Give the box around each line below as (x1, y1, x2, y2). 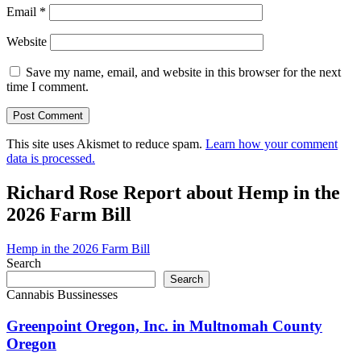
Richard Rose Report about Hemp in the (6, 181, 340, 203)
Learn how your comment (205, 137, 338, 151)
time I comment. (6, 80, 89, 94)
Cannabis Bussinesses (6, 287, 118, 301)
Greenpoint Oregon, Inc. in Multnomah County (6, 317, 322, 334)
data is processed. (6, 151, 95, 166)
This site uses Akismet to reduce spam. (6, 137, 205, 151)
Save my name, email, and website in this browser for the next (26, 65, 341, 80)
